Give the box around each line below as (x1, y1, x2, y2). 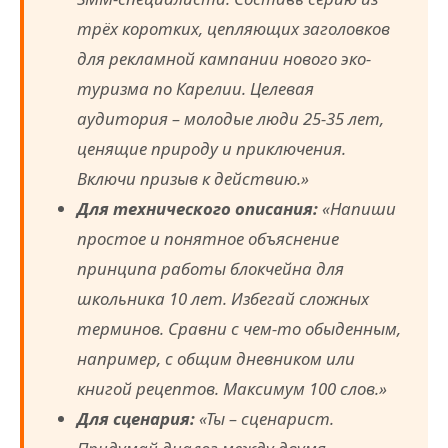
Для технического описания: (77, 197, 319, 221)
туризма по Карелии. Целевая (77, 77, 315, 101)
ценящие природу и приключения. (77, 137, 347, 161)
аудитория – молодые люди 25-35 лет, (77, 107, 385, 131)
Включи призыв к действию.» (77, 167, 310, 191)
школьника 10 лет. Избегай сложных (77, 287, 370, 311)
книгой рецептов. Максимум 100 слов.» (77, 377, 388, 401)
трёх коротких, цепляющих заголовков (77, 17, 391, 41)
